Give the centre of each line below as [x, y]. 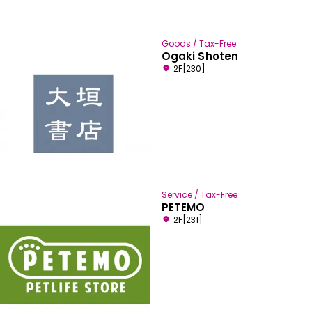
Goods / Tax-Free [199, 44]
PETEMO [184, 208]
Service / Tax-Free [200, 195]
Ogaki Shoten [200, 56]
